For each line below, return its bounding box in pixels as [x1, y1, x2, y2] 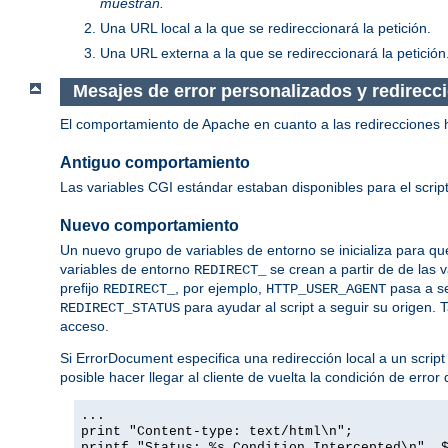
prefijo [60, 280, 103, 297]
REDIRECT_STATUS [60, 300, 180, 317]
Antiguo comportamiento [60, 153, 250, 171]
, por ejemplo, [175, 280, 266, 297]
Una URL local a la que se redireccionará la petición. [100, 20, 431, 37]
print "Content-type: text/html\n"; [81, 424, 353, 440]
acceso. [60, 318, 109, 335]
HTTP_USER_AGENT [266, 281, 386, 298]
